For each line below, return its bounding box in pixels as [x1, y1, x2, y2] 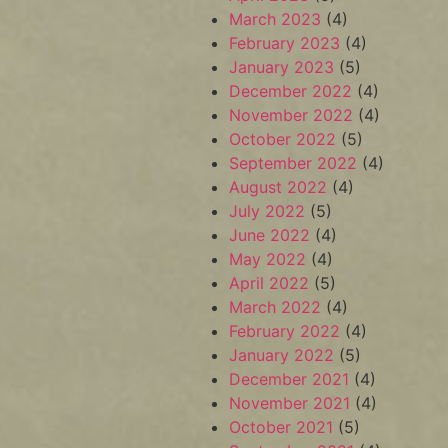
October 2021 [229, 417, 334, 437]
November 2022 [229, 105, 354, 125]
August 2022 [229, 177, 328, 197]
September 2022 [229, 153, 358, 173]
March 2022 [229, 297, 322, 317]
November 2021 [229, 393, 351, 413]
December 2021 [229, 369, 350, 389]
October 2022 [229, 129, 337, 149]
